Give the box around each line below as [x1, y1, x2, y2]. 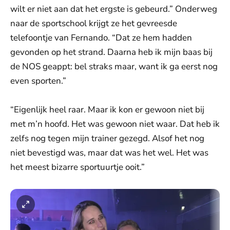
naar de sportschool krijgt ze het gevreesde [10, 17, 177, 29]
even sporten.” [10, 75, 66, 87]
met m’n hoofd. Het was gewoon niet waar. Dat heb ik [10, 118, 220, 130]
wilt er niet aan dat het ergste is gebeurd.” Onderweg [10, 3, 217, 15]
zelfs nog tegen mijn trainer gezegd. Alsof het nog [10, 132, 204, 144]
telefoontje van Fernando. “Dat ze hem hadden [10, 32, 192, 44]
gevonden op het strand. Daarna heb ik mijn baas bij [10, 46, 213, 58]
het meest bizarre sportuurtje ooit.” [10, 161, 145, 173]
